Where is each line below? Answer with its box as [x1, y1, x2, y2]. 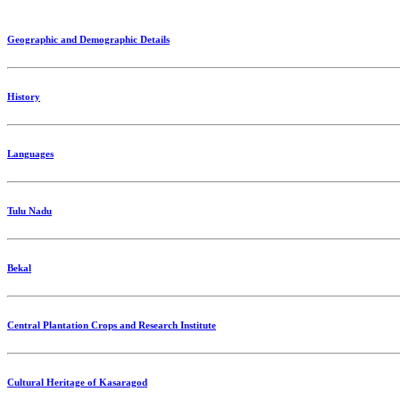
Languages [7, 148, 54, 160]
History [7, 91, 40, 103]
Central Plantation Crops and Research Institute [7, 320, 216, 331]
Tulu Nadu [7, 205, 52, 217]
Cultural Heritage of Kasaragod [7, 377, 147, 388]
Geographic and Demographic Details [7, 34, 170, 46]
